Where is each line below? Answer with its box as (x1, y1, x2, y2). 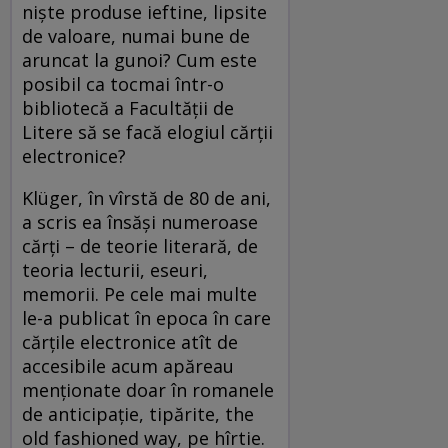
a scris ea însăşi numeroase (22, 209, 258, 234)
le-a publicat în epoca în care (22, 305, 271, 330)
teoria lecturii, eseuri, (22, 257, 208, 282)
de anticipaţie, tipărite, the (22, 401, 254, 426)
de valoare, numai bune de (22, 23, 250, 48)
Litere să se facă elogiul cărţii (22, 119, 273, 144)
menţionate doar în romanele (22, 377, 274, 402)
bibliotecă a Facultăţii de (22, 95, 234, 120)
